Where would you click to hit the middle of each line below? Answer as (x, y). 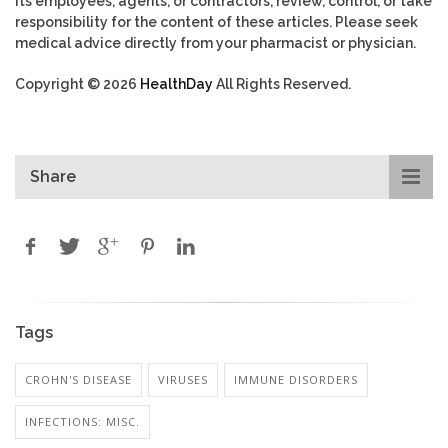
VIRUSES (183, 379)
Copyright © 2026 (77, 83)
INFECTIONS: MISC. (82, 421)
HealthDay (176, 83)
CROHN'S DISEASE (78, 379)
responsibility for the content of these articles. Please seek (216, 21)
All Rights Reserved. (282, 83)
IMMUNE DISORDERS (296, 379)
